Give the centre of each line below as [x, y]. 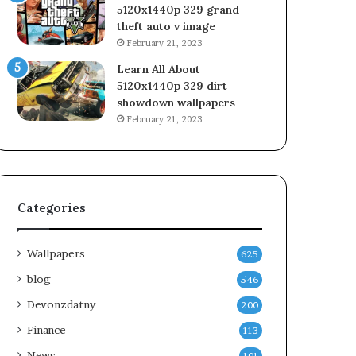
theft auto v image [166, 27]
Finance [47, 330]
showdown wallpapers [176, 103]
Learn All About [159, 70]
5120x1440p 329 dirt [172, 86]
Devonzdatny [62, 305]
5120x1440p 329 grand [178, 10]
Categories [52, 208]
